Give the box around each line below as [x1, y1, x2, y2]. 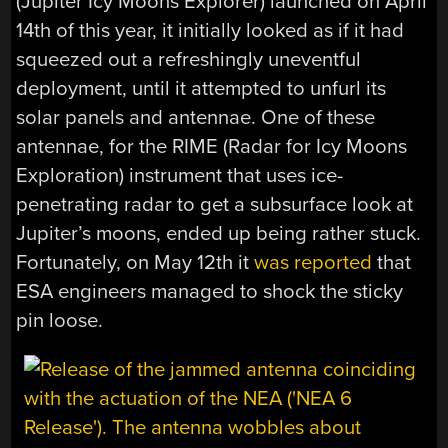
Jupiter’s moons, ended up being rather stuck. [16, 220, 422, 246]
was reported [254, 249, 373, 275]
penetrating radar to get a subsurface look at [16, 191, 414, 217]
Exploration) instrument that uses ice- [16, 162, 344, 188]
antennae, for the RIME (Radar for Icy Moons [16, 133, 408, 159]
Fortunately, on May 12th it [16, 249, 255, 275]
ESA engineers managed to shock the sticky [16, 278, 404, 304]
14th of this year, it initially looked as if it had [16, 17, 405, 43]
